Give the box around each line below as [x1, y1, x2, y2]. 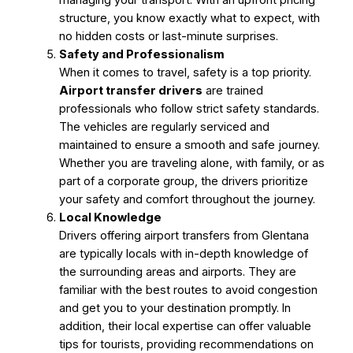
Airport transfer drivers [58, 83, 203, 98]
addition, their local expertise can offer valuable [58, 318, 311, 333]
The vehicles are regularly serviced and [58, 119, 269, 134]
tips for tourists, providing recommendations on [58, 336, 314, 351]
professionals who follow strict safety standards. [58, 101, 319, 116]
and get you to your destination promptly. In [58, 300, 291, 315]
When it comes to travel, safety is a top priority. [58, 65, 311, 80]
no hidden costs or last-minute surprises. [58, 28, 278, 43]
